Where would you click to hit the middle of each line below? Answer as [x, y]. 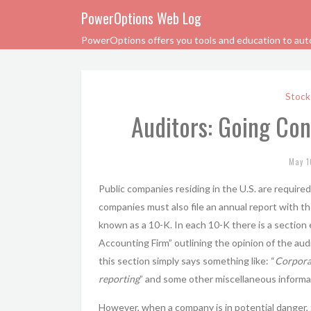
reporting [119, 279]
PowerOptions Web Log [141, 18]
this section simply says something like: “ [187, 261]
